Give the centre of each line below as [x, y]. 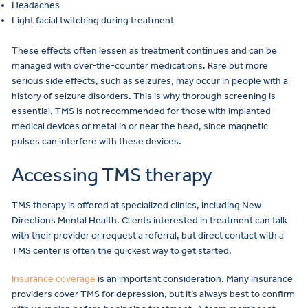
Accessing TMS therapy [112, 175]
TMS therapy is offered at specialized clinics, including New [136, 205]
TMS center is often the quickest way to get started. [122, 250]
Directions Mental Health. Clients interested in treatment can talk [150, 220]
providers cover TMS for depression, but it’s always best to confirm [153, 294]
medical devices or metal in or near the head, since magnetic [140, 126]
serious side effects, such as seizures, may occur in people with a [150, 81]
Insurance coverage [54, 279]
